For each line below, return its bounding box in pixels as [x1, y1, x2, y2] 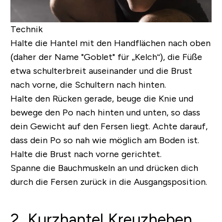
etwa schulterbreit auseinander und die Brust [10, 66, 192, 76]
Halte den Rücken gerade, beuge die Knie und [10, 94, 193, 104]
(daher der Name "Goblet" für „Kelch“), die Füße [10, 52, 202, 62]
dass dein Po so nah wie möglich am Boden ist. [10, 135, 199, 146]
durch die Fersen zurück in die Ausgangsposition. [10, 177, 207, 187]
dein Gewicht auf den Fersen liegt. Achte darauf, [10, 121, 208, 132]
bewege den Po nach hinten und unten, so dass [10, 108, 200, 118]
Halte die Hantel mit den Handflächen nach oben [10, 38, 211, 49]
